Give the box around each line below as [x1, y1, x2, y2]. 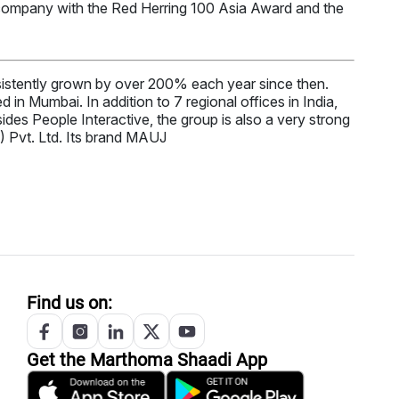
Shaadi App [173, 349, 267, 371]
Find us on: [27, 292, 112, 314]
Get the [27, 349, 90, 371]
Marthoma [90, 349, 173, 371]
